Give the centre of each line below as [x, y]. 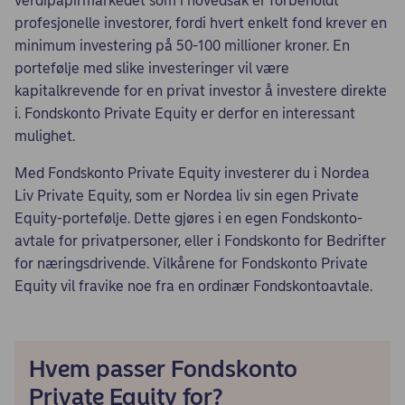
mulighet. [45, 136]
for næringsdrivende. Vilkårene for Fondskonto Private [191, 264]
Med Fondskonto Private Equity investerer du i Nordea [192, 173]
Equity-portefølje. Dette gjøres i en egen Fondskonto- [188, 218]
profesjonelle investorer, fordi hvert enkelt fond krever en [201, 23]
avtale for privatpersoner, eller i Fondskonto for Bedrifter [200, 241]
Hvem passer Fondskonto [163, 369]
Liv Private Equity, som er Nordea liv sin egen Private [187, 196]
